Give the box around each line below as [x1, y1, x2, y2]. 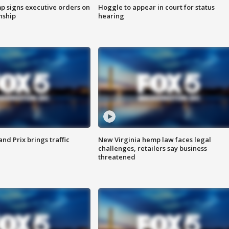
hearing [98, 11, 124, 21]
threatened [98, 152, 135, 162]
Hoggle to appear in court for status [98, 3, 215, 12]
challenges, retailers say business [98, 144, 207, 153]
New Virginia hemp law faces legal [98, 135, 211, 145]
